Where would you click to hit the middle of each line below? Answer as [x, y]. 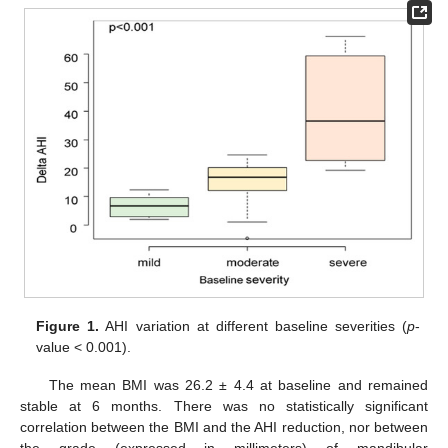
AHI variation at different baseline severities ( [253, 325]
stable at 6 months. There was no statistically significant [224, 405]
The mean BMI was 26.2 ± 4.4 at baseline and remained [238, 384]
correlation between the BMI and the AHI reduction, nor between [224, 426]
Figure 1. [68, 325]
